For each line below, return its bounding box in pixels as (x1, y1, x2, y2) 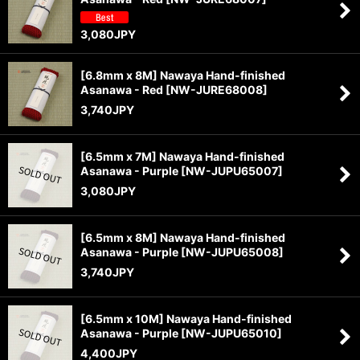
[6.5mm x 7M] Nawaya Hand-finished (80, 149, 284, 163)
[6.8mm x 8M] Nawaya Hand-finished (80, 67, 285, 82)
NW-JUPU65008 (186, 244, 279, 259)
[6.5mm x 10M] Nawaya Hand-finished (80, 311, 292, 325)
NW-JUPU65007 (186, 163, 278, 178)
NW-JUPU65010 (186, 325, 277, 340)
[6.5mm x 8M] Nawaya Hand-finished (80, 230, 285, 244)
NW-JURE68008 (170, 82, 263, 96)
